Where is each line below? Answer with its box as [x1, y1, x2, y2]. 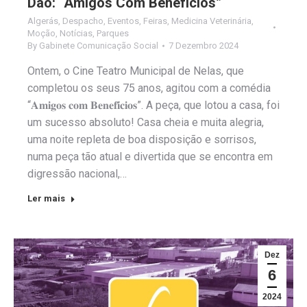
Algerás [27, 16, 58, 27]
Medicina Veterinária [171, 16, 251, 27]
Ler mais [27, 193, 65, 204]
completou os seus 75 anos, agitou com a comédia [27, 82, 271, 95]
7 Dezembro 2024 [169, 40, 238, 51]
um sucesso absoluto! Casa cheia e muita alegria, [27, 116, 264, 130]
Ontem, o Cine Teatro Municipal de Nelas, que [27, 64, 244, 78]
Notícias [60, 28, 93, 39]
